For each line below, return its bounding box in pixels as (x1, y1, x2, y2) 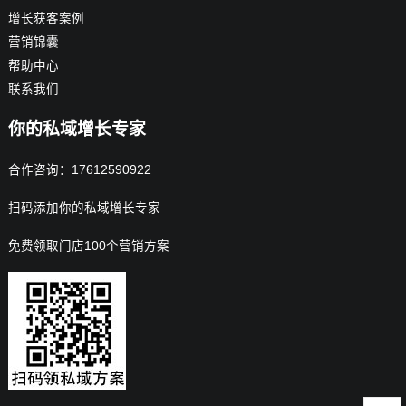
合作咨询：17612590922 (7, 162, 151, 177)
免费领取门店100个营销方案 (7, 238, 169, 253)
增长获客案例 (7, 11, 84, 25)
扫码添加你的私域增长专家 (7, 200, 160, 215)
